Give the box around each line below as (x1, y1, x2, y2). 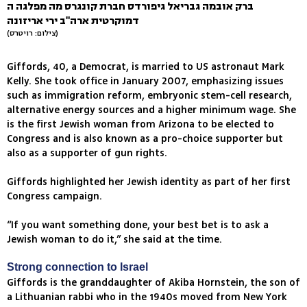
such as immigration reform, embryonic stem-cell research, (7, 88, 292, 103)
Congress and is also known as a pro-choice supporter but (7, 132, 283, 147)
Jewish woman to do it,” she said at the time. (7, 232, 222, 247)
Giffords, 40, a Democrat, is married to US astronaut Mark (7, 60, 284, 75)
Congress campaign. (7, 189, 102, 204)
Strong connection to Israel (7, 261, 151, 273)
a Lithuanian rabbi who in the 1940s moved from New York (7, 290, 287, 305)
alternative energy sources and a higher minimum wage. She (7, 103, 296, 118)
